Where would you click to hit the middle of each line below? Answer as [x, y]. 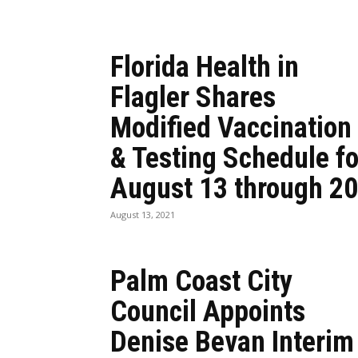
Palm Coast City [201, 281]
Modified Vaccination [231, 128]
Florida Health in [205, 67]
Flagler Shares [193, 97]
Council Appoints [208, 312]
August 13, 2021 [143, 215]
